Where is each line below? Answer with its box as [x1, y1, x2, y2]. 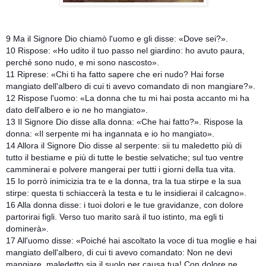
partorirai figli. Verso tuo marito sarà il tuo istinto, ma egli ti [6, 211, 223, 221]
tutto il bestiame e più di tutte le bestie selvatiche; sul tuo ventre [6, 152, 243, 162]
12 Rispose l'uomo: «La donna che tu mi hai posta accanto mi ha [6, 93, 249, 103]
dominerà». [6, 223, 49, 233]
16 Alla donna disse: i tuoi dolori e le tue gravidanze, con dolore [6, 199, 243, 210]
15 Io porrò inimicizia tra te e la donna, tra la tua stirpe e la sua [6, 176, 241, 186]
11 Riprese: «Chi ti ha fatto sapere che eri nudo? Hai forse [6, 69, 224, 79]
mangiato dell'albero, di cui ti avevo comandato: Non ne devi [6, 247, 232, 257]
